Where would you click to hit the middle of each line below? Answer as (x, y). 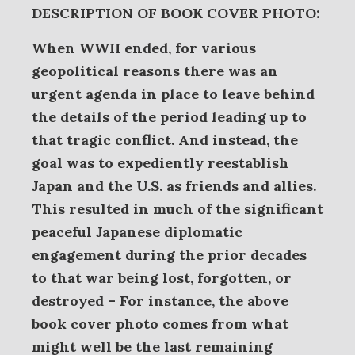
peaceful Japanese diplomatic (137, 232)
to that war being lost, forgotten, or (162, 278)
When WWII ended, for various (144, 48)
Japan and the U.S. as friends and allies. (174, 186)
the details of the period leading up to (169, 117)
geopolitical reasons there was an (155, 71)
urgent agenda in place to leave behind (173, 94)
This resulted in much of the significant (177, 209)
